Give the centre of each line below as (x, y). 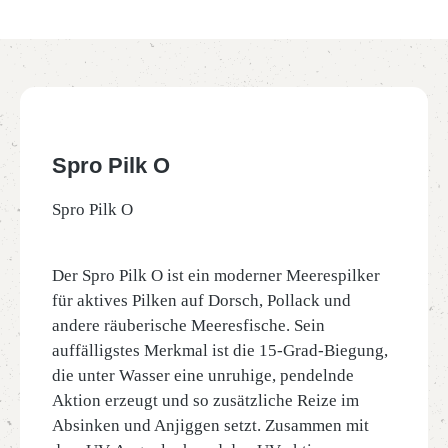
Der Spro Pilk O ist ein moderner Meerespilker (216, 275)
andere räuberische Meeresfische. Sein (188, 325)
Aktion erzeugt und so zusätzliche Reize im (205, 400)
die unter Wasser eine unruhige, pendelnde (203, 375)
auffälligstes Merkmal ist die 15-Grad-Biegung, (220, 350)
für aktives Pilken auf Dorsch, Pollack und (201, 300)
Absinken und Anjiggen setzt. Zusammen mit (210, 425)
